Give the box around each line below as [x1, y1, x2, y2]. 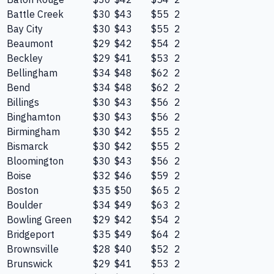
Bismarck [7, 140, 48, 153]
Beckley [7, 52, 43, 65]
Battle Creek [7, 8, 64, 21]
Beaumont [7, 37, 53, 50]
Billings [7, 96, 39, 109]
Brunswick [7, 257, 53, 270]
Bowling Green [7, 213, 72, 226]
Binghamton [7, 111, 61, 124]
